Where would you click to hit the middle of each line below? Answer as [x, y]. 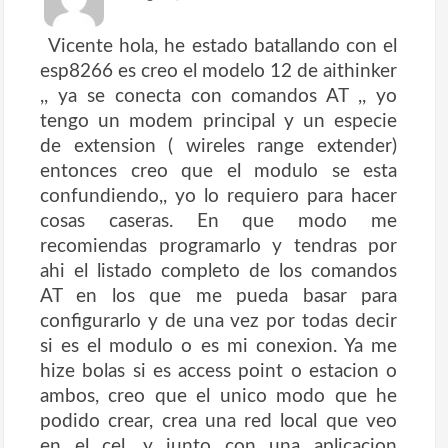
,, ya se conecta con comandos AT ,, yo [218, 96]
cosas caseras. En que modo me [218, 221]
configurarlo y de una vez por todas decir [218, 321]
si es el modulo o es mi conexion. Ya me [218, 346]
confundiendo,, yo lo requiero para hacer [218, 196]
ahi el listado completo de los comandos [218, 271]
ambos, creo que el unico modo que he [218, 396]
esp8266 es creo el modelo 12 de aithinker [218, 71]
